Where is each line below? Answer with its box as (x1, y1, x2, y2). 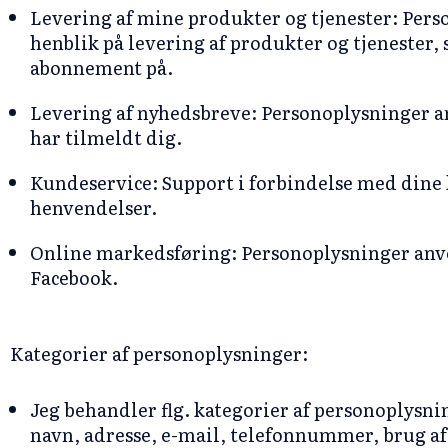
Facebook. (30, 264, 122, 291)
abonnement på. (30, 54, 173, 81)
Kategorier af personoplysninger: (10, 340, 308, 367)
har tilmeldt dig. (30, 124, 182, 151)
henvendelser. (30, 194, 157, 221)
